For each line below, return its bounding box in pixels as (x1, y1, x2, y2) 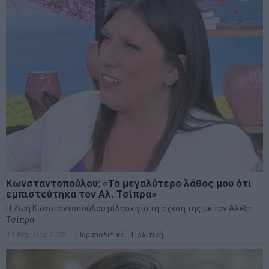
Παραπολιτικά (76, 229, 125, 239)
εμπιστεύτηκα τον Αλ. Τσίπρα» (6, 187, 157, 200)
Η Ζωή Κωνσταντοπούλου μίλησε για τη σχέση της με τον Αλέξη (6, 203, 253, 213)
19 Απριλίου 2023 (6, 229, 67, 239)
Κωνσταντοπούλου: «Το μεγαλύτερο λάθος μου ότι (6, 177, 252, 189)
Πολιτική (131, 229, 163, 239)
